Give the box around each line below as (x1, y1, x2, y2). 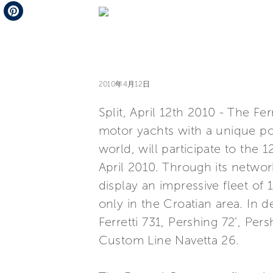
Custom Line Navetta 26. (98, 233, 239, 247)
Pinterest (4, 24, 41, 36)
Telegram (4, 2, 44, 14)
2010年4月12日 (98, 80, 151, 88)
